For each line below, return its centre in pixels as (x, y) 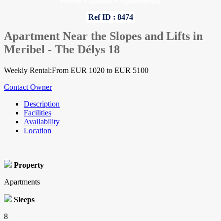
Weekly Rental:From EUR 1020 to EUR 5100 (76, 71)
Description (42, 104)
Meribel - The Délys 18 (62, 50)
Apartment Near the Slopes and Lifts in (103, 36)
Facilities (37, 113)
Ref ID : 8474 (110, 17)
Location (37, 131)
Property (29, 165)
